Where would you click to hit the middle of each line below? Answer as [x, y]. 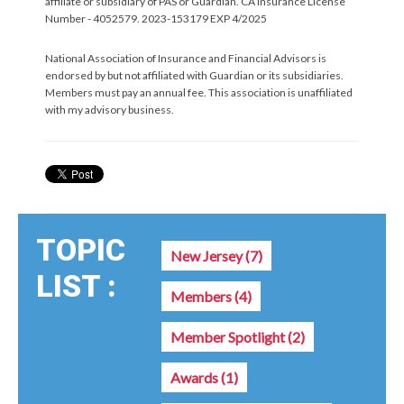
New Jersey [208, 255]
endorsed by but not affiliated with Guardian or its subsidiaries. [194, 75]
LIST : [76, 285]
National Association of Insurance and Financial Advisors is [186, 58]
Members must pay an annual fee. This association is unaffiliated [199, 92]
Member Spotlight [229, 336]
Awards [196, 377]
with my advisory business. [110, 109]
